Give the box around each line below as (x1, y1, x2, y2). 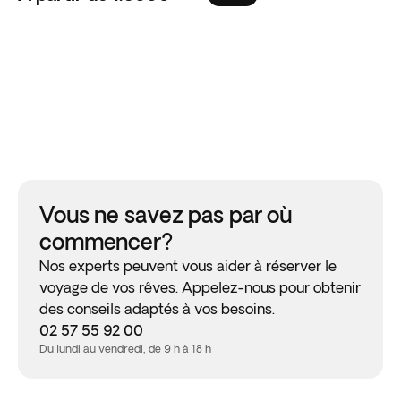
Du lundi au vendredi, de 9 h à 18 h (39, 343, 211, 354)
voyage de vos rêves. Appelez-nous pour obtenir (39, 279, 361, 295)
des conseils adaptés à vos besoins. (39, 301, 275, 317)
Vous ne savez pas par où (39, 202, 293, 226)
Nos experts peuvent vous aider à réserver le (39, 258, 337, 274)
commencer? (39, 229, 173, 253)
